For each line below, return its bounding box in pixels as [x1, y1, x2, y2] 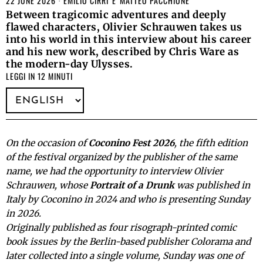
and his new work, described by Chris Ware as [6, 45, 239, 59]
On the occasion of [6, 137, 89, 149]
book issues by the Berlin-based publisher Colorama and [6, 236, 251, 248]
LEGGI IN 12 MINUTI [6, 70, 73, 83]
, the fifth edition [174, 137, 248, 149]
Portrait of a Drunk [90, 180, 174, 191]
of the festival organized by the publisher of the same [6, 151, 237, 163]
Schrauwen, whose [6, 180, 90, 191]
